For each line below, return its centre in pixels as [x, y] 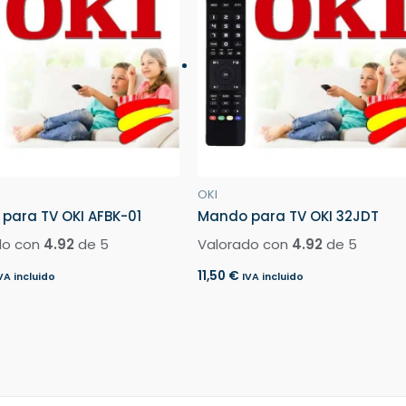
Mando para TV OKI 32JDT [289, 217]
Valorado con [245, 244]
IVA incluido [273, 277]
